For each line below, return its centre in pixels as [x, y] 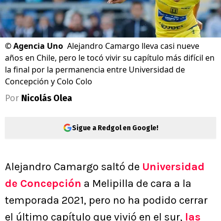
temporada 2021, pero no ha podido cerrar [106, 201]
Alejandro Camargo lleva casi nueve [133, 46]
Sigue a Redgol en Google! [115, 128]
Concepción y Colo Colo [49, 82]
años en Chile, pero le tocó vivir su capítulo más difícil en [110, 58]
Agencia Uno [38, 46]
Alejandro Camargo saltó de [74, 167]
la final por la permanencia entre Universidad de [95, 70]
